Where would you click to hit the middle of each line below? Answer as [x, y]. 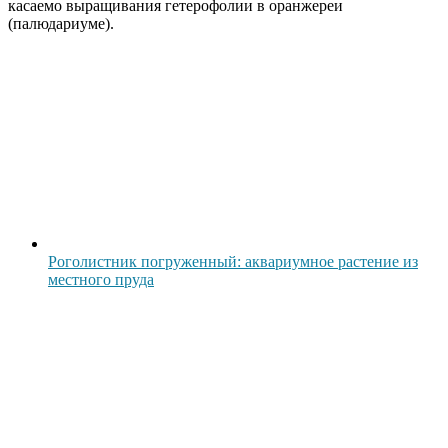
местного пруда [101, 279]
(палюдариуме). [61, 23]
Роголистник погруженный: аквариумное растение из [233, 261]
